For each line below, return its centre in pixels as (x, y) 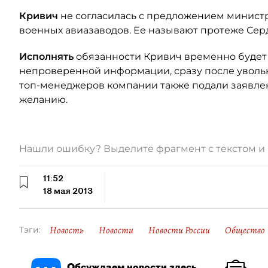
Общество (245, 230)
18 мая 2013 (68, 191)
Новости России (179, 230)
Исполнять (46, 57)
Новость (67, 230)
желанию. (43, 100)
